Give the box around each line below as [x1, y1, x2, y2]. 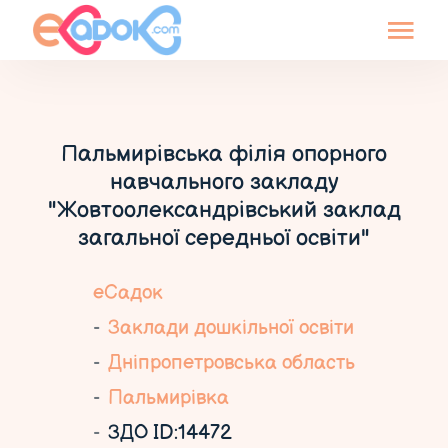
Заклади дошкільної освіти [108, 316, 354, 340]
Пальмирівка [108, 386, 229, 410]
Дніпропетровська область [108, 351, 355, 375]
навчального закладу [109, 168, 339, 196]
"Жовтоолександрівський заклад [47, 196, 401, 224]
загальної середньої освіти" [78, 224, 370, 252]
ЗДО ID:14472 [108, 421, 232, 445]
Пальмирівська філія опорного [61, 140, 387, 168]
